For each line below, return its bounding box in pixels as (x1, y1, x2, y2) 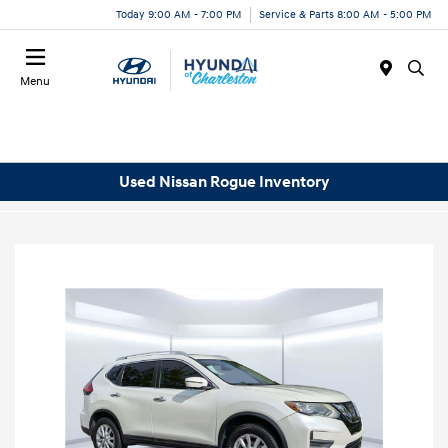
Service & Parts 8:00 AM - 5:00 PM (259, 7, 432, 21)
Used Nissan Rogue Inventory (119, 171, 329, 192)
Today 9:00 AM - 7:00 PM (116, 7, 242, 21)
